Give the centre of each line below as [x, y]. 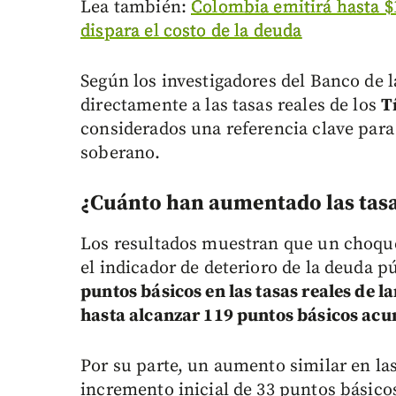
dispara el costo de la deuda [191, 32]
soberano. [121, 154]
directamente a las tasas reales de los [231, 106]
